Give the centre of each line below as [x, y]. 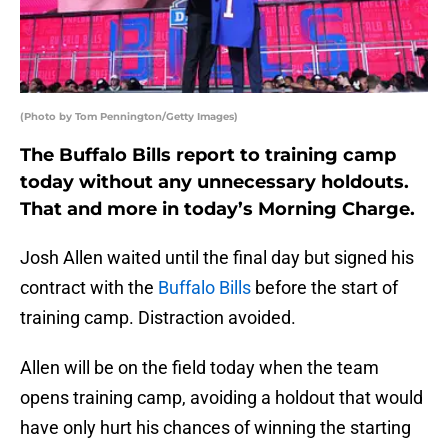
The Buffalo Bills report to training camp [208, 155]
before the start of [324, 288]
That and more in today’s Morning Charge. [217, 209]
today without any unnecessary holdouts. [214, 182]
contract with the [89, 288]
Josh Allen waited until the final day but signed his [217, 258]
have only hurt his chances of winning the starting [215, 428]
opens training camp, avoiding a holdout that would [221, 398]
